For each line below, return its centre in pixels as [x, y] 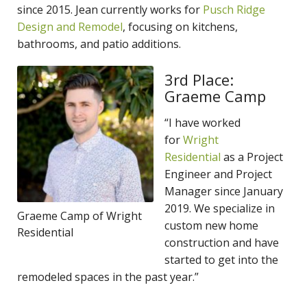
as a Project [252, 157]
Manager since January [224, 191]
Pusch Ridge [234, 9]
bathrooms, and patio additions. [99, 44]
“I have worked [202, 122]
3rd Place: [199, 79]
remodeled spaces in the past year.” [108, 277]
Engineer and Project [218, 174]
